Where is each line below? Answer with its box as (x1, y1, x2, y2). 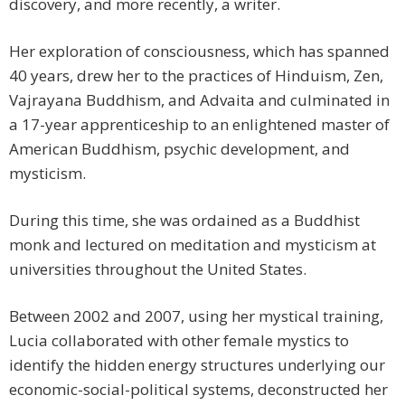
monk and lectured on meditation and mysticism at (9, 234, 376, 256)
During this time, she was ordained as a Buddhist (9, 210, 360, 231)
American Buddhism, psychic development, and (9, 138, 350, 160)
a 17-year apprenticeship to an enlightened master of (9, 114, 390, 136)
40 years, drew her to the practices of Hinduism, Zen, (9, 65, 383, 87)
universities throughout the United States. (9, 259, 306, 280)
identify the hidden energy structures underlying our (9, 354, 385, 376)
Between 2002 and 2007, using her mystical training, (9, 306, 383, 327)
